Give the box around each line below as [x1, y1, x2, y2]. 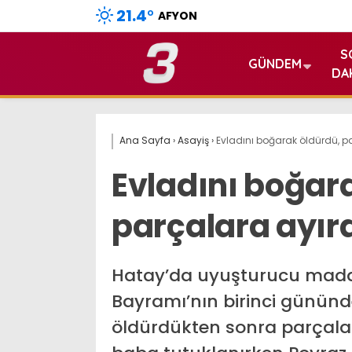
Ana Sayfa [119, 134, 170, 147]
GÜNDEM [248, 56, 302, 71]
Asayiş [178, 134, 209, 147]
